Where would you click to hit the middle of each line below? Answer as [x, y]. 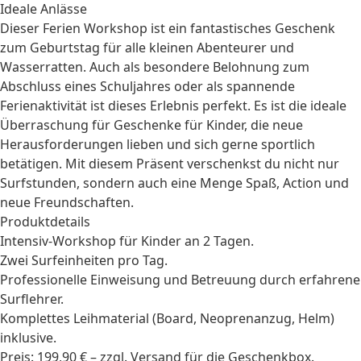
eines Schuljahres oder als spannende [178, 86]
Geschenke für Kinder [179, 125]
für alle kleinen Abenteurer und [197, 48]
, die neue [274, 125]
